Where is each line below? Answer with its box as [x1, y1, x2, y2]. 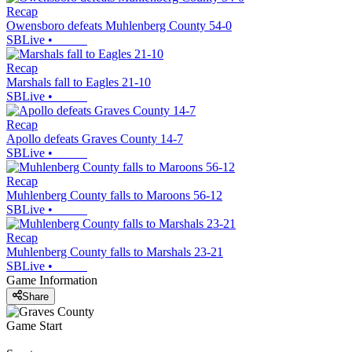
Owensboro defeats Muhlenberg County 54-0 [6, 19, 232, 33]
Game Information [6, 273, 97, 288]
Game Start [6, 318, 62, 332]
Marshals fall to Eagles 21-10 [6, 75, 151, 90]
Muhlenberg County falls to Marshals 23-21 [6, 245, 223, 259]
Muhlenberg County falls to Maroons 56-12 [6, 189, 222, 203]
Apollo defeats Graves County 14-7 [6, 132, 183, 146]
